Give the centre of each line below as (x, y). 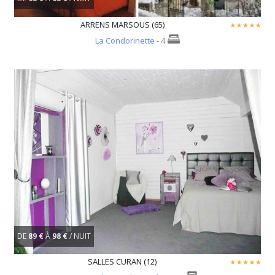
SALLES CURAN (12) (122, 262)
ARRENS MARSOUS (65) (122, 24)
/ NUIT (80, 236)
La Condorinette (125, 40)
